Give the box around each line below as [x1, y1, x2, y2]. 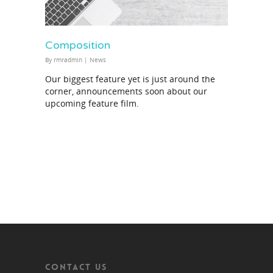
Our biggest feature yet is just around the [45, 73, 215, 85]
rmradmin [54, 55, 82, 64]
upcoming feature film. [45, 97, 139, 109]
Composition [45, 38, 110, 52]
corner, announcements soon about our [45, 85, 207, 97]
